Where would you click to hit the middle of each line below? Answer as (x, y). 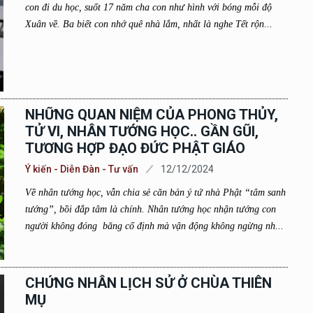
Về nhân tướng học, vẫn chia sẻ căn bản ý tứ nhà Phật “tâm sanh (155, 192)
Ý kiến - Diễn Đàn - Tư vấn (81, 169)
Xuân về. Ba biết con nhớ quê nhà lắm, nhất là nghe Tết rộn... (148, 24)
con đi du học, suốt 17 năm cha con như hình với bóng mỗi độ (148, 7)
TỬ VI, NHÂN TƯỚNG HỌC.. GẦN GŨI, (141, 131)
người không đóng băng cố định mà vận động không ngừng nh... (154, 226)
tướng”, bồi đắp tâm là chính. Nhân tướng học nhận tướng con (150, 209)
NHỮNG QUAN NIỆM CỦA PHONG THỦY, (151, 115)
